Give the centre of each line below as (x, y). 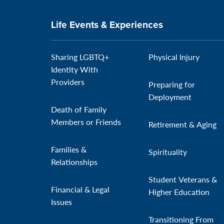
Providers (68, 82)
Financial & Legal (80, 189)
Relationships (74, 162)
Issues (61, 202)
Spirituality (167, 152)
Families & (69, 149)
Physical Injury (174, 57)
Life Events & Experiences (107, 25)
